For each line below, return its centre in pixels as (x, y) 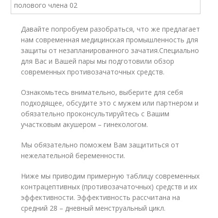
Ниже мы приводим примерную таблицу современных (110, 176)
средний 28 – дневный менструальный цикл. (93, 208)
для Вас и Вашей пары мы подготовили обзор (98, 61)
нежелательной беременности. (73, 155)
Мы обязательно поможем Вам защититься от (100, 145)
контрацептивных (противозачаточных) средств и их (109, 187)
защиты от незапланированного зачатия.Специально (110, 50)
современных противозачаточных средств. (93, 72)
